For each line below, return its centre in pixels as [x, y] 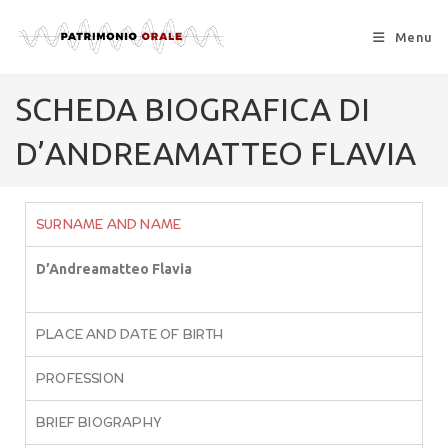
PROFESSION [80, 378]
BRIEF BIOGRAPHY [99, 422]
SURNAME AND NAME [109, 224]
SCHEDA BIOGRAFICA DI [192, 109]
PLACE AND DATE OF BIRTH [130, 334]
